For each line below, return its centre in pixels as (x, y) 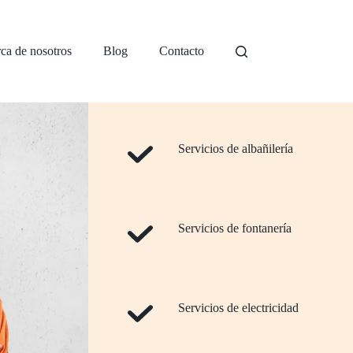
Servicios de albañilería (236, 149)
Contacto (181, 51)
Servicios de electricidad (238, 308)
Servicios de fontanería (235, 228)
